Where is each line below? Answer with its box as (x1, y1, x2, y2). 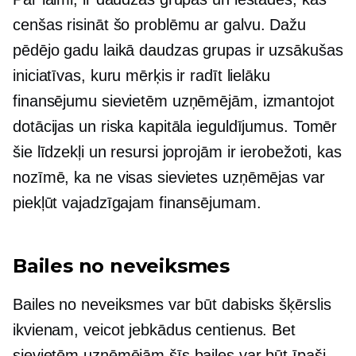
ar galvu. (204, 16, 265, 33)
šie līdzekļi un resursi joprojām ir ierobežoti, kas (13, 143, 342, 161)
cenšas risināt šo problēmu (13, 16, 205, 33)
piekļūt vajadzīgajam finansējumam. (13, 194, 261, 211)
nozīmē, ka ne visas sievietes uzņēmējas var (13, 168, 325, 186)
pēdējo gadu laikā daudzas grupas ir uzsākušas (13, 41, 343, 59)
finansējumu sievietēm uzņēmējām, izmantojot (13, 92, 335, 110)
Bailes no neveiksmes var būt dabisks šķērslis (13, 296, 331, 313)
